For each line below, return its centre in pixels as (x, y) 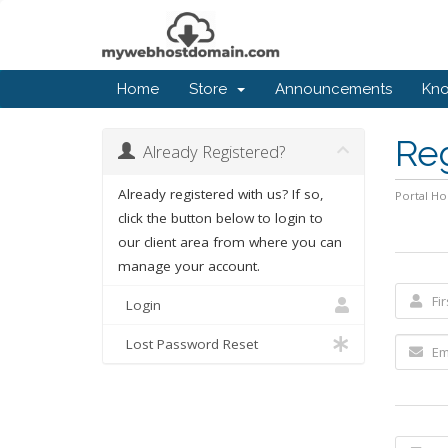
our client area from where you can (230, 242)
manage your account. (189, 266)
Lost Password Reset (188, 344)
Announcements (333, 89)
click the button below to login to (220, 218)
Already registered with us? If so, (221, 194)
